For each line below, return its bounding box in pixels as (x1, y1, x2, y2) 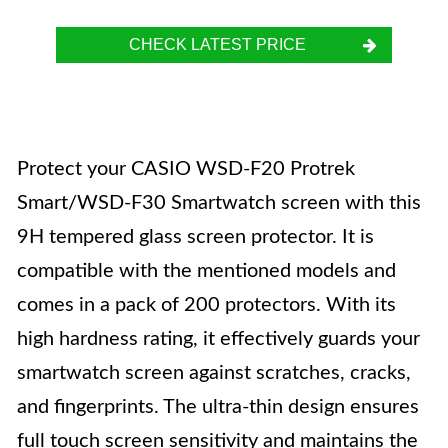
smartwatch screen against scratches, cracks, (17, 363, 411, 383)
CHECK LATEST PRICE (128, 36, 306, 53)
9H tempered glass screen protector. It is (17, 227, 374, 247)
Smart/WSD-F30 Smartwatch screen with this (17, 193, 421, 213)
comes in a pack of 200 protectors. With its (17, 295, 396, 315)
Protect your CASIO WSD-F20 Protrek (17, 159, 355, 179)
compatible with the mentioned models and (17, 261, 396, 281)
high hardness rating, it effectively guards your (17, 329, 420, 349)
